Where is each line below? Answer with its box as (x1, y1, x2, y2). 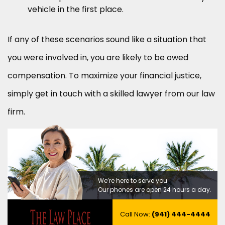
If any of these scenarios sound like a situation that (8, 34, 206, 46)
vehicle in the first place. (28, 4, 124, 16)
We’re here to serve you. (97, 176, 169, 185)
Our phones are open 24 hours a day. (97, 185, 211, 194)
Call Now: (120, 209, 152, 219)
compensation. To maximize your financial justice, (8, 70, 201, 82)
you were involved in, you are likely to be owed (8, 52, 188, 64)
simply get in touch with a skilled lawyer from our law (8, 88, 215, 100)
